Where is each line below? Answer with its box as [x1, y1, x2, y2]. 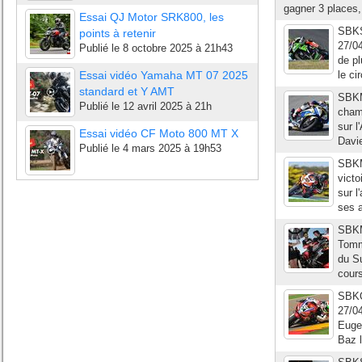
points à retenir [79, 27, 156, 40]
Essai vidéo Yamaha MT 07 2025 [79, 69, 248, 82]
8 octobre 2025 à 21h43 [123, 42, 233, 54]
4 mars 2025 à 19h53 [123, 142, 221, 154]
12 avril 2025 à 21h [123, 100, 212, 112]
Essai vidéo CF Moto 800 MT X [79, 127, 238, 140]
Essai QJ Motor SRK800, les [79, 11, 224, 23]
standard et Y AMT [79, 85, 175, 98]
